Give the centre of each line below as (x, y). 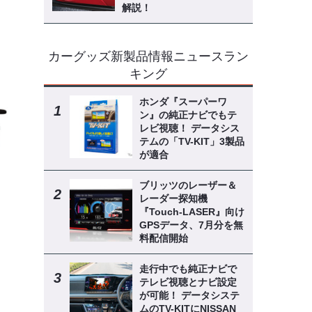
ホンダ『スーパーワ (183, 102)
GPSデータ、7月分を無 (191, 225)
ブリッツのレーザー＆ (188, 185)
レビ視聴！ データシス (189, 128)
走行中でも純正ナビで (188, 269)
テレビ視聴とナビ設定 (188, 282)
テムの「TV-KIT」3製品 (192, 141)
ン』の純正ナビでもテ (188, 115)
